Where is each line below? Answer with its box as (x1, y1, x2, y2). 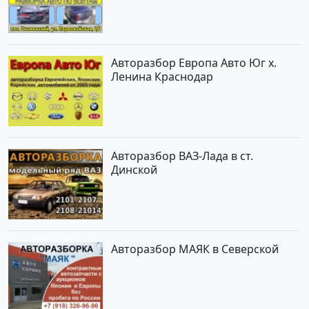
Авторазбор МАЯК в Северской (111, 241, 279, 257)
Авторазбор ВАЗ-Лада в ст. (111, 148, 254, 164)
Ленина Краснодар (111, 69, 214, 85)
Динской (111, 162, 158, 178)
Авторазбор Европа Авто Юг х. (111, 55, 277, 71)
